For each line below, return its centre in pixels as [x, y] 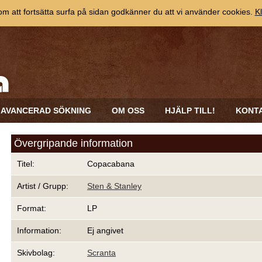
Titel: [26, 164]
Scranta [101, 253]
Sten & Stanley [114, 186]
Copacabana [111, 164]
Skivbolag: [36, 253]
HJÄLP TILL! [190, 111]
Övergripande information [73, 143]
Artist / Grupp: [43, 186]
